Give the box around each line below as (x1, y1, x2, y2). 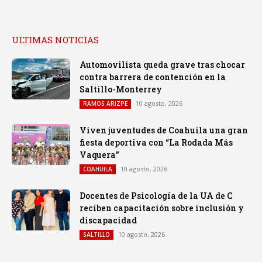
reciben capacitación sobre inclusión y (80, 202, 244, 213)
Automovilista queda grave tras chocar (80, 58, 245, 70)
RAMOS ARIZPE (83, 99, 127, 108)
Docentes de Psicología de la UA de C (80, 189, 233, 201)
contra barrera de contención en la (80, 71, 226, 82)
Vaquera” (80, 149, 119, 160)
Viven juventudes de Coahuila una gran (80, 124, 248, 136)
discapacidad (80, 214, 137, 226)
